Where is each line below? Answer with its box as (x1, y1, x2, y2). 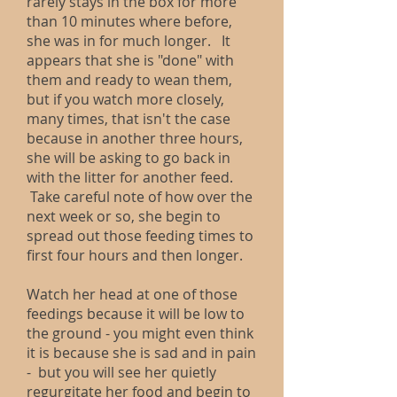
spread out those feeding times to (27, 226, 253, 245)
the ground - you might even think (27, 323, 253, 343)
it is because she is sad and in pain (27, 343, 256, 362)
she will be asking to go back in (27, 148, 230, 167)
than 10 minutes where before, (27, 12, 232, 31)
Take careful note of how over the (27, 187, 253, 206)
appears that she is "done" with (27, 51, 234, 70)
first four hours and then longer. (27, 245, 246, 265)
